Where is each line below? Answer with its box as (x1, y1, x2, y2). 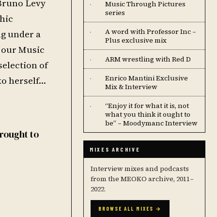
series (105, 8, 125, 17)
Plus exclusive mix (105, 35, 167, 45)
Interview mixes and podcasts (91, 164, 189, 173)
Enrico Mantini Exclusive (105, 73, 188, 83)
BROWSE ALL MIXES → (98, 205, 162, 212)
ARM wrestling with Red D (105, 54, 191, 64)
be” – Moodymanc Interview (105, 118, 198, 128)
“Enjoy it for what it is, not (105, 101, 189, 110)
